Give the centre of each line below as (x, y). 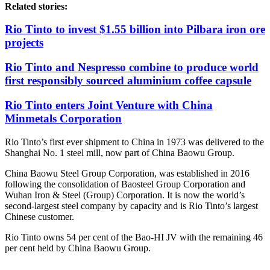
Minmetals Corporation (63, 118)
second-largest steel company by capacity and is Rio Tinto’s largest (131, 206)
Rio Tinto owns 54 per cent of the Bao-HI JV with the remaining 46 (134, 237)
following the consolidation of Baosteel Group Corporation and (125, 184)
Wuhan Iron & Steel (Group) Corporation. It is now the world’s (125, 195)
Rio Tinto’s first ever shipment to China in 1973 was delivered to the (134, 142)
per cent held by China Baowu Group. (78, 248)
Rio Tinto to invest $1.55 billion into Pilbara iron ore (135, 30)
